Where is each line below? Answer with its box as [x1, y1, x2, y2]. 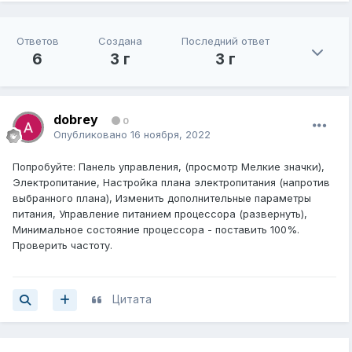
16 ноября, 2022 [130, 128, 211, 141]
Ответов [16, 35, 59, 48]
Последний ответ [181, 35, 269, 48]
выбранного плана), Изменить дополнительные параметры [13, 192, 311, 205]
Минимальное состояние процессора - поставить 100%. [13, 223, 299, 236]
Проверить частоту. [13, 239, 112, 252]
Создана [97, 35, 142, 48]
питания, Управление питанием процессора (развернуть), [13, 207, 307, 221]
